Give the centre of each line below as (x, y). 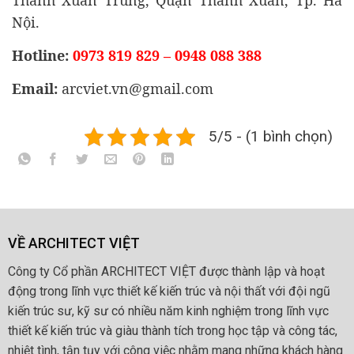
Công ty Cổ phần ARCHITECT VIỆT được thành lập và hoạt (166, 272)
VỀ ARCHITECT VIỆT (74, 243)
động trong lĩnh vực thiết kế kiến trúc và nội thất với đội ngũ (169, 292)
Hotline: (42, 56)
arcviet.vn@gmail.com (137, 89)
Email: (37, 89)
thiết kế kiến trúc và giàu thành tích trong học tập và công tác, (173, 331)
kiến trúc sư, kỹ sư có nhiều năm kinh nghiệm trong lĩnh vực (168, 311)
